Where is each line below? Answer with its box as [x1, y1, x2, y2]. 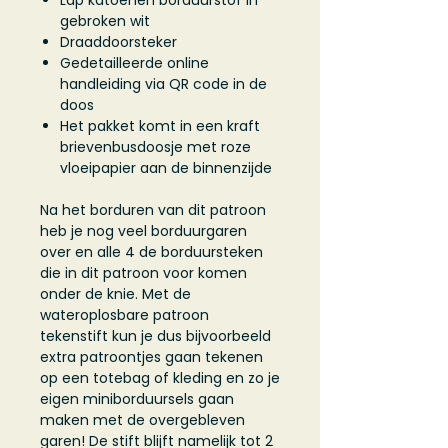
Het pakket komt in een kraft [60, 116, 260, 137]
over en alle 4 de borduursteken [40, 242, 263, 263]
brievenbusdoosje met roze [60, 137, 251, 158]
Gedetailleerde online [60, 53, 209, 74]
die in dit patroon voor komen [40, 263, 247, 284]
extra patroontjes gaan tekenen [40, 347, 263, 368]
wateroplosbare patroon [40, 305, 209, 326]
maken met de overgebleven [40, 410, 245, 431]
